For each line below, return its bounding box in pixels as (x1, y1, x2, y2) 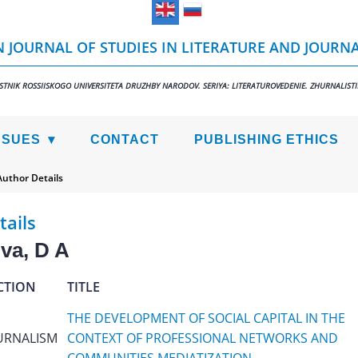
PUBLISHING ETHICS (194, 133, 339, 146)
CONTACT (90, 133, 159, 146)
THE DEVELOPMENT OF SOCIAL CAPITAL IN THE (66, 309, 345, 327)
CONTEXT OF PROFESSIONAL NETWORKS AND (66, 329, 338, 347)
